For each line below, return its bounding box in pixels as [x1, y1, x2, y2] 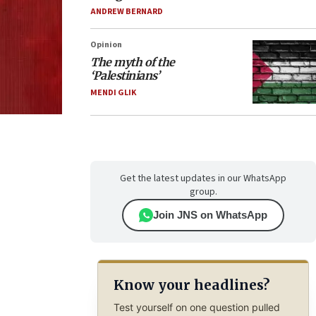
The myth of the [90, 55, 175, 69]
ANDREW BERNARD [90, 6, 163, 18]
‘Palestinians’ [90, 68, 159, 83]
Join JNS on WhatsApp [153, 209, 267, 221]
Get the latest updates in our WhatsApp [120, 171, 286, 186]
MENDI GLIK [90, 87, 136, 99]
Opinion [90, 39, 122, 51]
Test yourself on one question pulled [113, 300, 280, 313]
